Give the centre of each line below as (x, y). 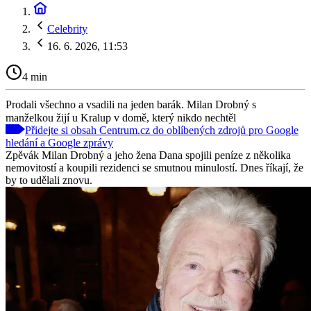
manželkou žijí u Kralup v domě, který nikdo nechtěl (121, 117)
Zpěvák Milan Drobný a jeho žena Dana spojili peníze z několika (148, 155)
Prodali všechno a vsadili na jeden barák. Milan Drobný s (131, 104)
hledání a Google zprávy (59, 142)
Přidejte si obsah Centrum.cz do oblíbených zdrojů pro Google (162, 130)
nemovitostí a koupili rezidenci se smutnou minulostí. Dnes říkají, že (154, 167)
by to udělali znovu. (49, 180)
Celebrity (67, 29)
